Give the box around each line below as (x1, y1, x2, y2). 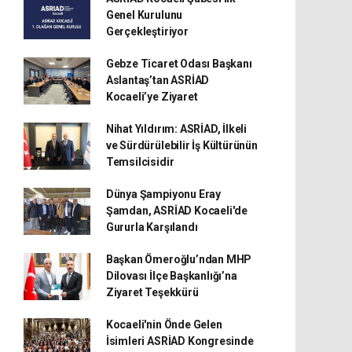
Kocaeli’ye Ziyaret (105, 90, 198, 103)
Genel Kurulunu (105, 9, 183, 21)
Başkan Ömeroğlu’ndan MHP (105, 253, 252, 266)
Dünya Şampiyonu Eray (105, 188, 221, 200)
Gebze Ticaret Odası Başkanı (105, 57, 252, 70)
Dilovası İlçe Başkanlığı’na (105, 269, 237, 282)
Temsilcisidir (105, 156, 174, 168)
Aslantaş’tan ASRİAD (105, 74, 210, 86)
